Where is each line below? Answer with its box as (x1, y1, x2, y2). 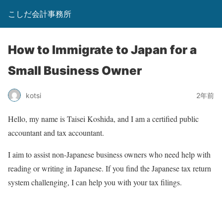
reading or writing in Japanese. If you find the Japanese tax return (8, 163, 211, 173)
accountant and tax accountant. (8, 127, 104, 138)
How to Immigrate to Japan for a (8, 43, 197, 57)
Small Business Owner (8, 63, 142, 78)
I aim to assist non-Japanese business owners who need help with (8, 149, 211, 160)
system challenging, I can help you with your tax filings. (8, 177, 182, 187)
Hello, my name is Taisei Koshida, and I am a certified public (8, 113, 199, 124)
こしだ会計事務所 (8, 9, 71, 19)
